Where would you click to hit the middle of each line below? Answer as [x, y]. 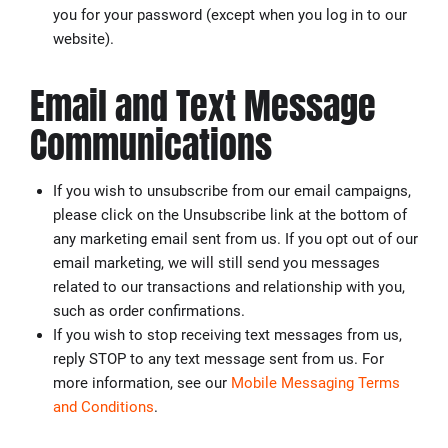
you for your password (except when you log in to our [229, 14]
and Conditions [103, 407]
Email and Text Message [203, 105]
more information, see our [141, 383]
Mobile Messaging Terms [315, 383]
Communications [151, 144]
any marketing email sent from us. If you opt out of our [235, 239]
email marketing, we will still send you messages [216, 263]
